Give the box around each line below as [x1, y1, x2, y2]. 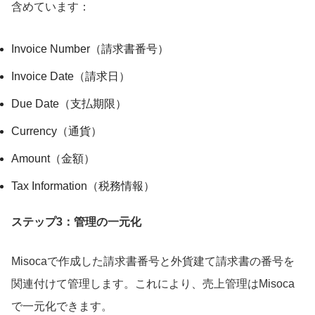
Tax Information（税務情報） [11, 179, 155, 192]
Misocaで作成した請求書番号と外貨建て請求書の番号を [11, 255, 295, 267]
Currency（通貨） [11, 124, 102, 137]
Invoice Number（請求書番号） [11, 42, 169, 55]
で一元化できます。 [11, 300, 112, 312]
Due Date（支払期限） [11, 97, 127, 110]
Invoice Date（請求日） [11, 70, 130, 82]
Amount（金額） [11, 152, 95, 165]
